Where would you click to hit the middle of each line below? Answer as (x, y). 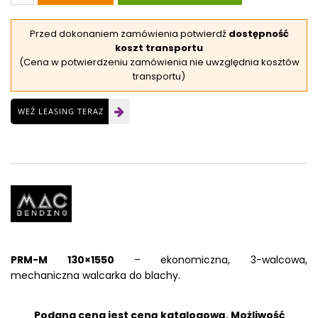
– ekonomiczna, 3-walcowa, (220, 260)
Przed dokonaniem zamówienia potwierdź (129, 34)
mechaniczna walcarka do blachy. (95, 276)
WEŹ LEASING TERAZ (61, 111)
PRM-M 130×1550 (72, 260)
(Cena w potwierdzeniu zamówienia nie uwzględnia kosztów (159, 62)
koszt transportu (159, 48)
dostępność (258, 34)
